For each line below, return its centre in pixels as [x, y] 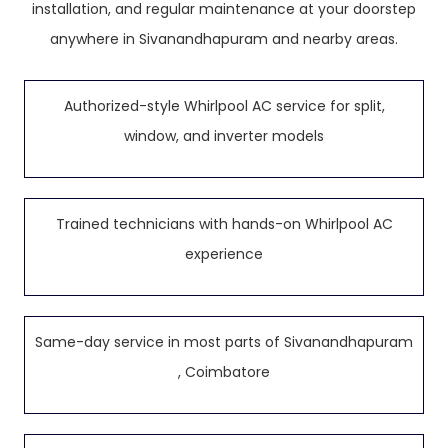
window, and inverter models [224, 136]
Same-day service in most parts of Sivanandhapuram [224, 342]
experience [224, 254]
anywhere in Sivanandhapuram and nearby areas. [224, 39]
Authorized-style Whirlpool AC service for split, [224, 106]
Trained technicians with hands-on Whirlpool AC [224, 224]
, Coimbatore [224, 372]
